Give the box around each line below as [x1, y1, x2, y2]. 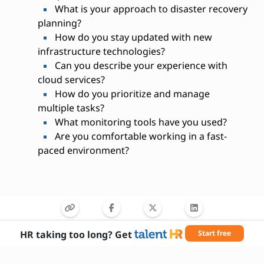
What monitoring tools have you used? [52, 115, 227, 128]
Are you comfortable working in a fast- [52, 130, 227, 143]
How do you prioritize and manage [52, 87, 210, 100]
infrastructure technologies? [37, 45, 165, 58]
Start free [198, 228, 231, 238]
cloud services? [37, 73, 105, 86]
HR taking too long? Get [20, 227, 132, 241]
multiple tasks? [37, 101, 104, 114]
